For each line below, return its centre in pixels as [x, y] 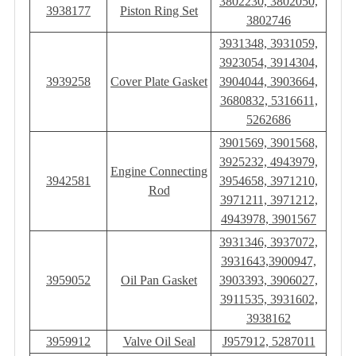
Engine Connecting [159, 172]
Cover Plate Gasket [159, 82]
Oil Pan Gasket [159, 281]
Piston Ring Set [159, 11]
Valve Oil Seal [159, 342]
